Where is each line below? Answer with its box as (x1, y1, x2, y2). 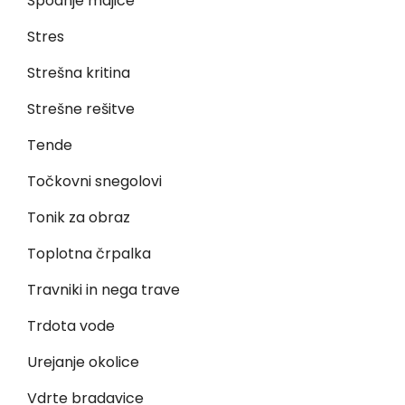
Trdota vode (27, 316, 115, 336)
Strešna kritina (27, 62, 130, 83)
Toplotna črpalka (27, 243, 151, 264)
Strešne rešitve (27, 99, 135, 119)
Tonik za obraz (27, 207, 130, 228)
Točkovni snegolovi (27, 171, 162, 192)
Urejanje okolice (27, 352, 139, 372)
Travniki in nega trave (27, 279, 180, 300)
